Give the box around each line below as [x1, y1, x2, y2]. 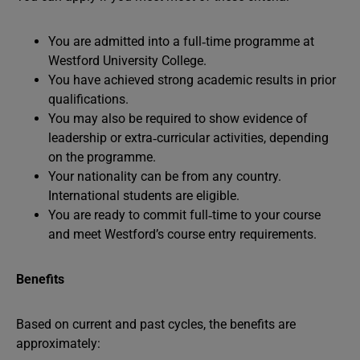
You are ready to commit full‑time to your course [48, 207, 321, 223]
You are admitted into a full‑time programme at [48, 34, 314, 49]
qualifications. [48, 92, 129, 107]
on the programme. [48, 149, 156, 165]
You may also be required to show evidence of [48, 111, 308, 126]
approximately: [16, 336, 100, 351]
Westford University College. [48, 53, 207, 68]
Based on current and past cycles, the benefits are [16, 317, 296, 332]
